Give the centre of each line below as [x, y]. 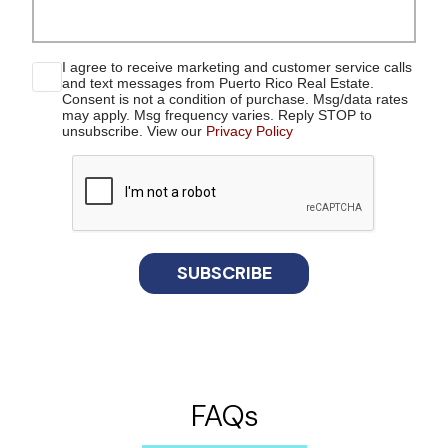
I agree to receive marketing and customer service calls [237, 66]
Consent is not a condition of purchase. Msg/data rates [235, 98]
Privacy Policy [249, 130]
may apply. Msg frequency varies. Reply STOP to [217, 114]
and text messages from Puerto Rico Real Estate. [218, 82]
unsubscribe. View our [134, 130]
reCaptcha [255, 161]
